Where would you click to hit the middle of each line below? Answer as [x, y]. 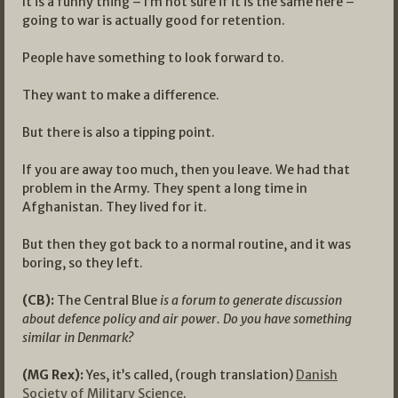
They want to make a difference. [121, 95]
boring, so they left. [83, 263]
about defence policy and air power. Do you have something [187, 318]
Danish [317, 374]
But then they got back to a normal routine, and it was [187, 244]
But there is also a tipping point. [119, 132]
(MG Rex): [53, 374]
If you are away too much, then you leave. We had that [186, 169]
